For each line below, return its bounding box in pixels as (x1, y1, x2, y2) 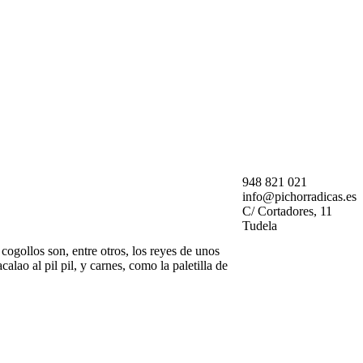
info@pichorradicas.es (242, 189, 357, 203)
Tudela (242, 218, 277, 233)
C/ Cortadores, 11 (242, 203, 332, 218)
